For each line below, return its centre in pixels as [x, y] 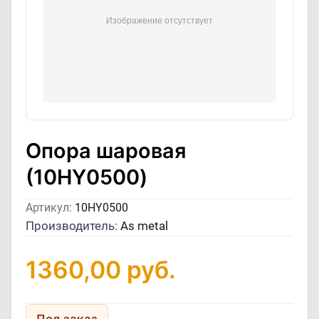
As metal [144, 226]
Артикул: [50, 208]
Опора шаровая [106, 151]
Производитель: [73, 226]
